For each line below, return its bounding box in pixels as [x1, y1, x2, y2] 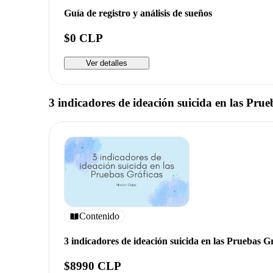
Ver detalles [86, 58, 127, 68]
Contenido [79, 210, 119, 221]
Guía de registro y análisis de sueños [64, 8, 212, 19]
